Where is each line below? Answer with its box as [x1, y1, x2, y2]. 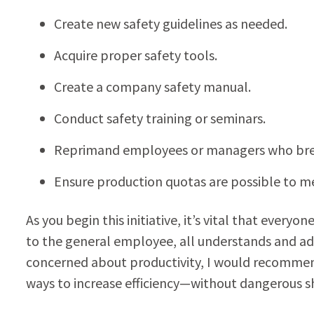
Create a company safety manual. [53, 77, 251, 95]
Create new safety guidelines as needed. [53, 14, 287, 32]
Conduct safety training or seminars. [53, 109, 266, 127]
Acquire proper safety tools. [53, 46, 217, 64]
